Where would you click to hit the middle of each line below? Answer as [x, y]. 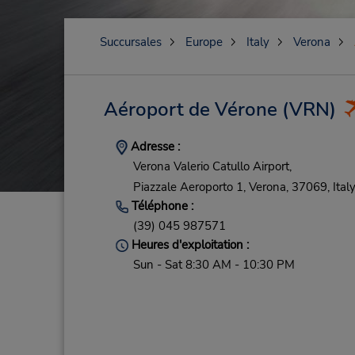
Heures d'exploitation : [188, 245]
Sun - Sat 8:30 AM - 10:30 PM [214, 265]
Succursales [130, 42]
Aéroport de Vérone [190, 109]
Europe [204, 42]
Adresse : [153, 147]
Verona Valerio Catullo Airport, [212, 167]
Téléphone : [160, 206]
